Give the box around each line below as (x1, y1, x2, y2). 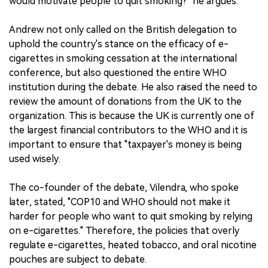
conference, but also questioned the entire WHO (9, 66, 227, 78)
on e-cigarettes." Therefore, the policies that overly (9, 224, 239, 236)
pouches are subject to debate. (9, 253, 147, 265)
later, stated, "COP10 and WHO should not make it (9, 196, 230, 208)
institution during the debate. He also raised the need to (9, 81, 257, 93)
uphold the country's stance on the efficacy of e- (9, 38, 229, 50)
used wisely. (9, 153, 60, 165)
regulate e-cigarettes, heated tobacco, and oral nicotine (9, 239, 257, 251)
